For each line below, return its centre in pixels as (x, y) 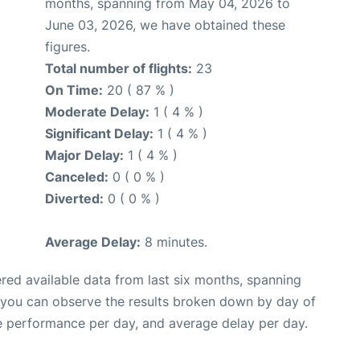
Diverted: (74, 198)
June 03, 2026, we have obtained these (165, 25)
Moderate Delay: (97, 111)
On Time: (74, 90)
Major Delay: (84, 155)
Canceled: (77, 176)
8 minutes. (174, 241)
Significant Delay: (99, 133)
